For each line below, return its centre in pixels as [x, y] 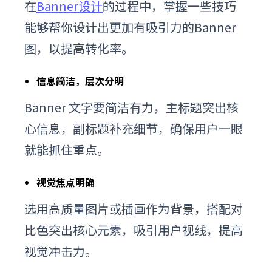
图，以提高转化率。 [79, 48]
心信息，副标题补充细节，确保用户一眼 [134, 128]
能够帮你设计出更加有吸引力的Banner [130, 27]
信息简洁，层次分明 [80, 80]
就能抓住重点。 [67, 149]
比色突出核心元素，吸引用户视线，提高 [134, 229]
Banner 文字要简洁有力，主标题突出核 [131, 107]
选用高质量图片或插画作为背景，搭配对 [134, 208]
